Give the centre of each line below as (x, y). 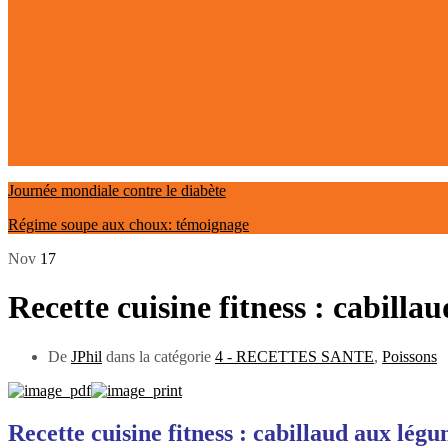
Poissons (409, 356)
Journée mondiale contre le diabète (117, 190)
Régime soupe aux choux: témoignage (128, 224)
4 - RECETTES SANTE (294, 356)
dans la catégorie (158, 356)
